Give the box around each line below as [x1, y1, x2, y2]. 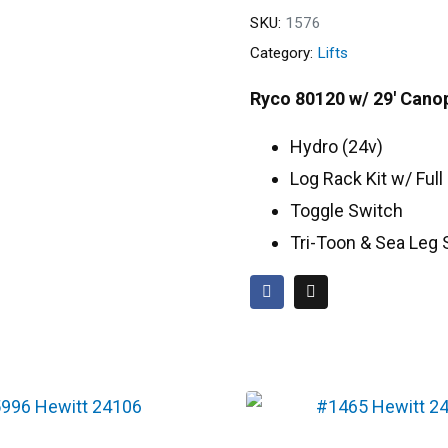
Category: [250, 43, 314, 62]
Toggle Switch [290, 200, 404, 222]
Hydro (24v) [290, 136, 384, 158]
